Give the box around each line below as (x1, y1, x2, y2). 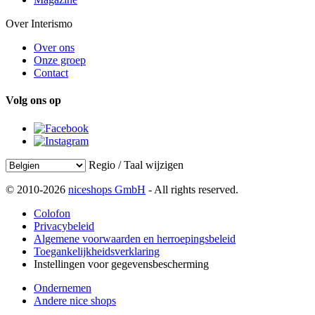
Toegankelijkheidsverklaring (34, 245, 160, 257)
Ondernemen (34, 281, 91, 294)
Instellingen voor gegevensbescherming (34, 257, 209, 270)
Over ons (34, 41, 75, 54)
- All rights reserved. (146, 183, 238, 195)
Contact (34, 67, 68, 79)
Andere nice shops (34, 294, 116, 307)
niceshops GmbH (68, 183, 146, 195)
